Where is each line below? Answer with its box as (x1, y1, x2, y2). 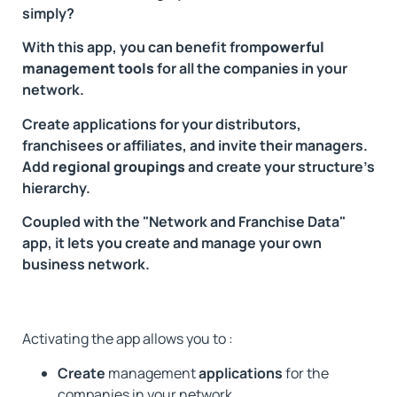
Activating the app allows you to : (22, 329, 236, 349)
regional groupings (52, 156, 185, 176)
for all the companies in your (154, 58, 347, 79)
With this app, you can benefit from (22, 37, 261, 58)
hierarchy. (22, 177, 96, 198)
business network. (22, 254, 150, 275)
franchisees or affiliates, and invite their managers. (22, 135, 368, 155)
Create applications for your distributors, (22, 113, 301, 134)
